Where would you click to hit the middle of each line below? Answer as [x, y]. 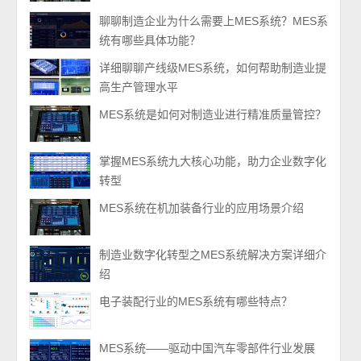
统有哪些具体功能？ [150, 40]
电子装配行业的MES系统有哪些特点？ [196, 301]
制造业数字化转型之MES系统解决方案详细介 [213, 255]
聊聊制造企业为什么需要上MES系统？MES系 [214, 21]
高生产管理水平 [139, 87]
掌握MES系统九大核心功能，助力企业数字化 [213, 161]
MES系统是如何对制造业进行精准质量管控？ [213, 114]
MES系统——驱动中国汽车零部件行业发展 [207, 348]
